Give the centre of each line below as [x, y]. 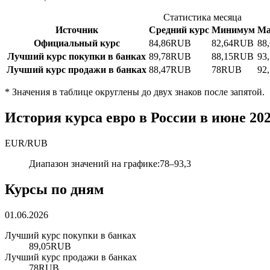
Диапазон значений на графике [93, 164]
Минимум [233, 30]
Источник [77, 30]
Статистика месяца [202, 17]
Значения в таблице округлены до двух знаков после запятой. [138, 92]
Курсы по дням [54, 189]
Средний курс [179, 30]
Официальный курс [77, 43]
